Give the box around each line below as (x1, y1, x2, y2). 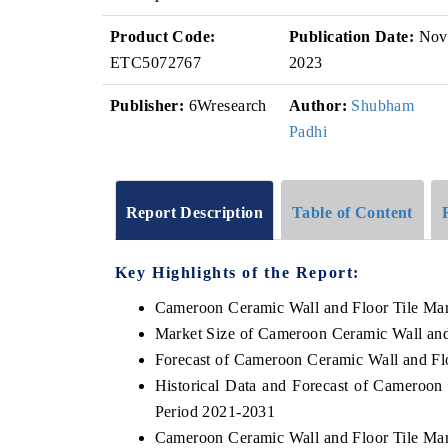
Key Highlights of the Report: (114, 263, 360, 281)
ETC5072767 (110, 54, 202, 71)
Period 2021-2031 (154, 402, 276, 420)
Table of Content (292, 203, 413, 221)
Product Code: (110, 28, 216, 45)
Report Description (125, 203, 264, 221)
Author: (289, 97, 347, 114)
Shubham (351, 97, 415, 114)
